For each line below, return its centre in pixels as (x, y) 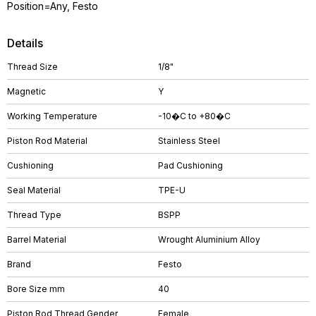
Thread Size (32, 67)
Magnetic (26, 91)
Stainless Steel (189, 141)
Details (25, 43)
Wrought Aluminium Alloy (209, 239)
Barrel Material (37, 239)
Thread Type (34, 215)
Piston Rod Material (47, 141)
